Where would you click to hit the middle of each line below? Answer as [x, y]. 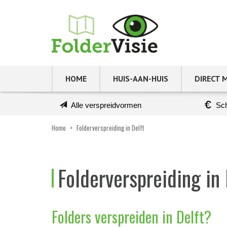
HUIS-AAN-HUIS [141, 78]
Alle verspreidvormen [106, 105]
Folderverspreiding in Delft [110, 127]
